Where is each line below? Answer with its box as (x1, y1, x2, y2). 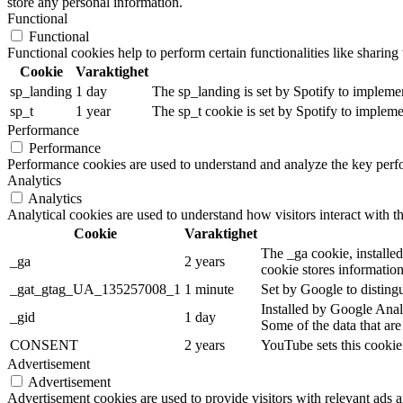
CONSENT (10, 337, 78, 354)
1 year (76, 103, 111, 120)
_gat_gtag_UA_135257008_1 (10, 282, 181, 298)
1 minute (184, 282, 234, 298)
